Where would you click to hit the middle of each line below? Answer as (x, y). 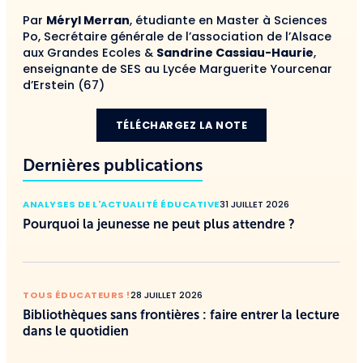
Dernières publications (113, 165)
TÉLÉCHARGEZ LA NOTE (181, 125)
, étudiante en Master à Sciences (228, 20)
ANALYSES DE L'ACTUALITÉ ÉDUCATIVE (121, 205)
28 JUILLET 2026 (166, 295)
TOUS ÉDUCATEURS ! (77, 295)
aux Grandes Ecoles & (90, 52)
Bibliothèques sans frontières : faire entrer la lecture (181, 315)
